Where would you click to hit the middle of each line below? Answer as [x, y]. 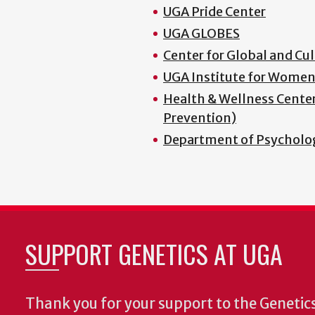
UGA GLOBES [201, 33]
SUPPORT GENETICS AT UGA [154, 253]
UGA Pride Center [214, 11]
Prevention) [200, 117]
